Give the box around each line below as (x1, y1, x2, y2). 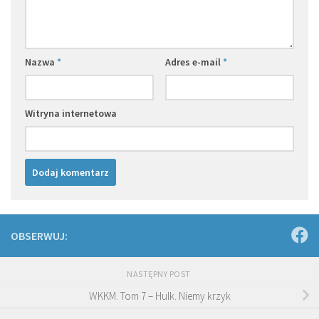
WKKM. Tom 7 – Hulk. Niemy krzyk (88, 288, 231, 303)
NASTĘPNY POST (127, 268, 192, 279)
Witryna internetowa (25, 106, 117, 120)
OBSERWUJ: (11, 228, 68, 243)
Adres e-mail (164, 55, 223, 68)
